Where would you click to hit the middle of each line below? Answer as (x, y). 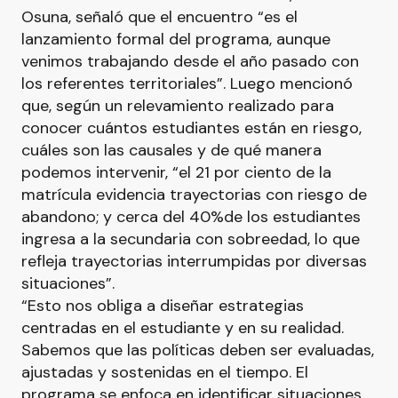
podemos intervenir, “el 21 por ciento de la (176, 172)
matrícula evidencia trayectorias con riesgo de (194, 195)
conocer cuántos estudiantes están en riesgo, (191, 128)
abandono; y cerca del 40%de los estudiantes (191, 217)
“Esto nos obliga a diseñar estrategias (163, 306)
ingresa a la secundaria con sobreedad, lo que (191, 239)
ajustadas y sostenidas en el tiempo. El (165, 372)
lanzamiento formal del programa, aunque (176, 39)
